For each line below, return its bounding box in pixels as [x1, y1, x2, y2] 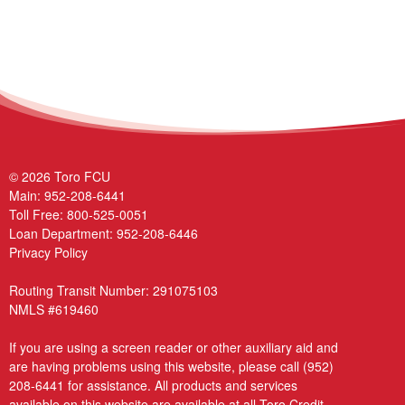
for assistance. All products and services [64, 375, 297, 394]
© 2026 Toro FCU [9, 166, 110, 185]
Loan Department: [9, 223, 117, 242]
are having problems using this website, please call [9, 356, 303, 375]
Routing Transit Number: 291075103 [9, 280, 218, 299]
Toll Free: [9, 204, 67, 223]
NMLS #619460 [9, 299, 99, 318]
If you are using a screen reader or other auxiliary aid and [9, 337, 338, 356]
